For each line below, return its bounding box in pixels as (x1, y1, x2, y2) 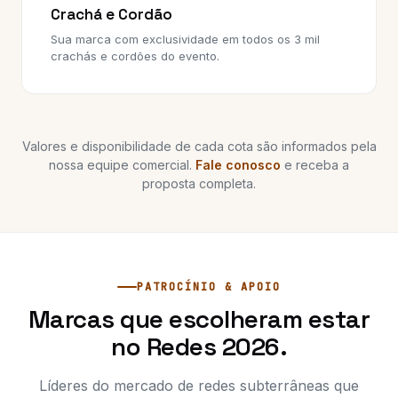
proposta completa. (142, 176, 256, 191)
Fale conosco (195, 157, 281, 172)
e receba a (281, 157, 349, 172)
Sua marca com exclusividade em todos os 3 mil (51, 32, 320, 46)
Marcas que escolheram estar (28, 303, 370, 335)
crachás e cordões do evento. (51, 49, 219, 63)
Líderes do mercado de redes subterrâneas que (39, 377, 359, 394)
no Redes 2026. (111, 330, 287, 362)
